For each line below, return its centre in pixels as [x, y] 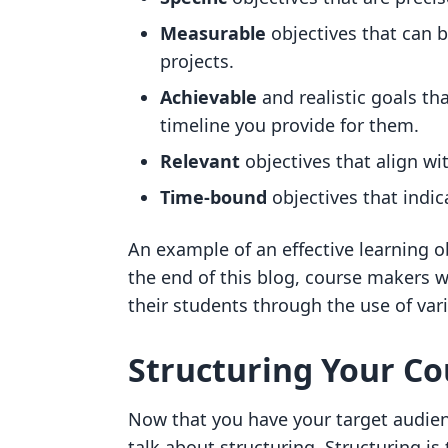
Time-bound [213, 197]
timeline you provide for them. [292, 125]
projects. [199, 61]
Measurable [215, 33]
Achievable [208, 97]
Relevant [202, 161]
